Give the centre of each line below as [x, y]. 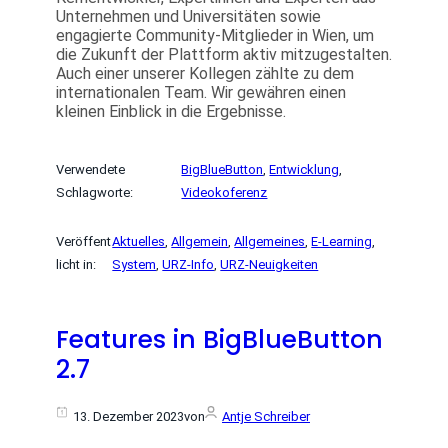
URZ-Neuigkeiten [269, 265]
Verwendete [90, 170]
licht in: [76, 265]
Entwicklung [304, 170]
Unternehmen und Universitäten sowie [188, 17]
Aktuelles [139, 242]
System [134, 265]
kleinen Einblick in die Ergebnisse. [171, 112]
